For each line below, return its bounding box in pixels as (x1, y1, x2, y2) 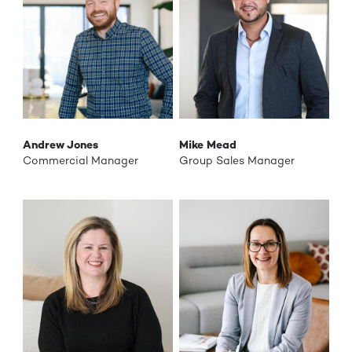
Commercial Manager (22, 153, 138, 168)
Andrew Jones (22, 137, 98, 152)
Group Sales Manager (178, 153, 295, 168)
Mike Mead (178, 137, 236, 152)
